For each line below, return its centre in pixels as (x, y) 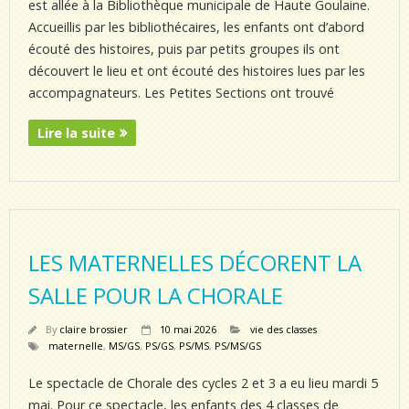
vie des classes (283, 329)
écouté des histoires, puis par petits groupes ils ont (184, 49)
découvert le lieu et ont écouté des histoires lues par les (197, 71)
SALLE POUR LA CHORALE (156, 295)
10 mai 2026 (188, 329)
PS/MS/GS (238, 346)
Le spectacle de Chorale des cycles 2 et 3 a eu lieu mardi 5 (203, 383)
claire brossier (94, 329)
